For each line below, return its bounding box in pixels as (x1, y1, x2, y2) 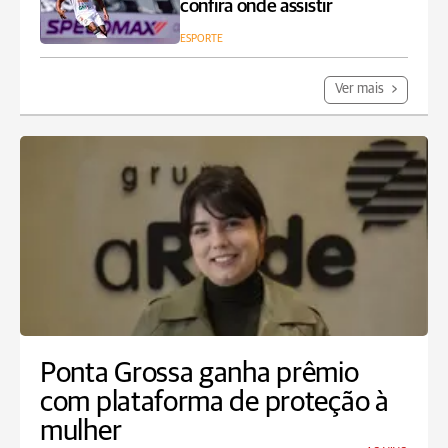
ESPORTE (180, 33, 223, 44)
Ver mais (335, 82, 387, 96)
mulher (40, 417, 122, 446)
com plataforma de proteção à (40, 388, 389, 417)
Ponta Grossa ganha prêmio (40, 359, 359, 388)
